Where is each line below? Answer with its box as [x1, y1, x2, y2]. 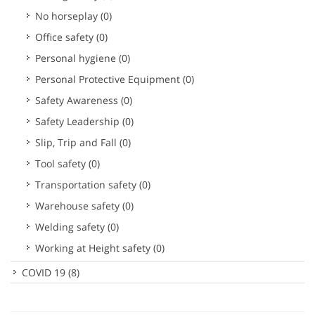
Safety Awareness [35, 94, 121, 107]
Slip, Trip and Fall [35, 136, 120, 149]
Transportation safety [35, 178, 139, 191]
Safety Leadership [35, 115, 122, 128]
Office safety [35, 30, 96, 44]
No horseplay [35, 9, 101, 22]
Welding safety [35, 220, 108, 233]
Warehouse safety [35, 199, 122, 212]
